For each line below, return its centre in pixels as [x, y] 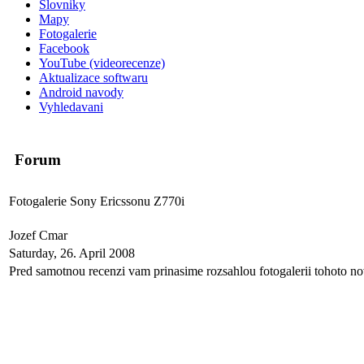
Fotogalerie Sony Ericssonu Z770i [97, 201]
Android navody [81, 92]
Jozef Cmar [40, 235]
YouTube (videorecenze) [102, 63]
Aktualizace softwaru [93, 78]
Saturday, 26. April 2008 [72, 253]
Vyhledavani [71, 107]
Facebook [64, 48]
